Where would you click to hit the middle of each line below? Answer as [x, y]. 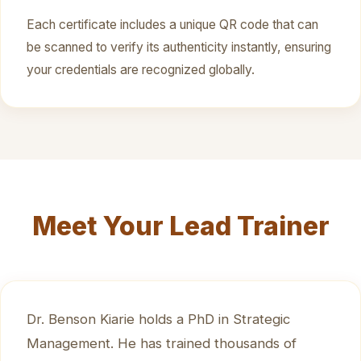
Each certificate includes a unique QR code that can [172, 24]
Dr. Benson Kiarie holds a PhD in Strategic [158, 319]
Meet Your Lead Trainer [180, 226]
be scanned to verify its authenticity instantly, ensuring [179, 47]
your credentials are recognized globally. [141, 69]
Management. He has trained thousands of [162, 343]
